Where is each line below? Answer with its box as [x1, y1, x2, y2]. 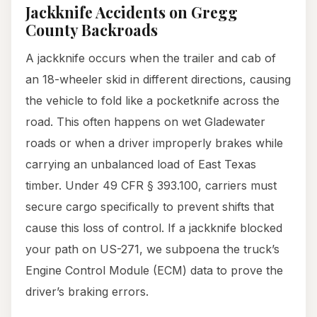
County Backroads [25, 20, 158, 40]
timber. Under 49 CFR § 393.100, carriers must [25, 178, 277, 193]
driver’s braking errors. [25, 284, 149, 299]
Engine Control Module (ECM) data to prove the [25, 263, 283, 278]
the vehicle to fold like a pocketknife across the [25, 93, 279, 108]
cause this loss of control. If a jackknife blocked [25, 221, 282, 236]
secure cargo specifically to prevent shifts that [25, 200, 274, 214]
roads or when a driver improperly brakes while [25, 136, 283, 151]
